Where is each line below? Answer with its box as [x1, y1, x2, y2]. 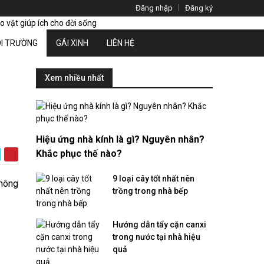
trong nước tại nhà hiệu [113, 232, 200, 242]
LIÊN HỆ [107, 38, 134, 48]
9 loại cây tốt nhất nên [113, 173, 194, 183]
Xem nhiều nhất [45, 72, 104, 82]
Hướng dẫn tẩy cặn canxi [113, 219, 206, 229]
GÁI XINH [56, 38, 88, 48]
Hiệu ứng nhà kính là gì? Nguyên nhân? [36, 133, 204, 145]
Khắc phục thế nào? [36, 147, 122, 159]
